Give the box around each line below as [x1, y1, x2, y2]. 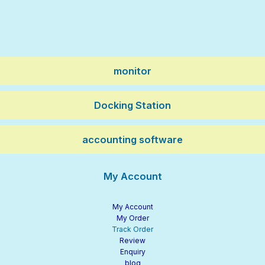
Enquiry [119, 247, 146, 257]
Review [119, 236, 146, 245]
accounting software [82, 133, 183, 146]
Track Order [112, 225, 153, 234]
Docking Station [94, 99, 171, 111]
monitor [114, 64, 151, 77]
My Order [116, 214, 149, 223]
